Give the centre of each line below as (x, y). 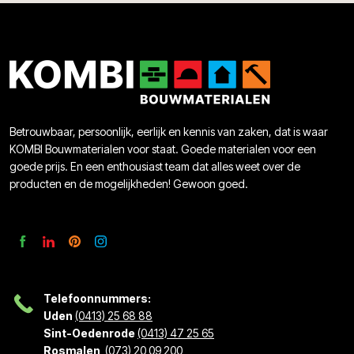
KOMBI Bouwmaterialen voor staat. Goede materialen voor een (163, 149)
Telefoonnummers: (97, 298)
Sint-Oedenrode (89, 333)
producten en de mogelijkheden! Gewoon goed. (129, 183)
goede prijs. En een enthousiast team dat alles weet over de (155, 166)
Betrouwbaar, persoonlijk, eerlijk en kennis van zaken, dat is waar (169, 131)
